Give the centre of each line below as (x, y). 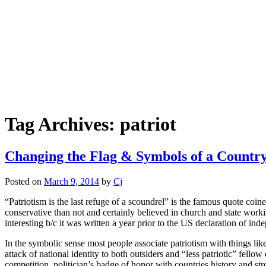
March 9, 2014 (72, 181)
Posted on (24, 181)
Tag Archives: (62, 124)
